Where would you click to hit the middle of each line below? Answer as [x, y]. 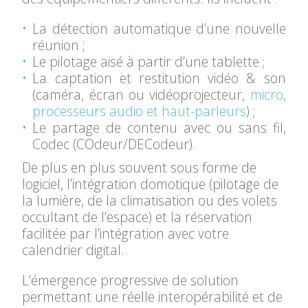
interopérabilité [206, 297]
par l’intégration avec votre [150, 233]
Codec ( [55, 144]
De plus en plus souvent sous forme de [140, 167]
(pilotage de [244, 184]
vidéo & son [247, 78]
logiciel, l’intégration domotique [116, 184]
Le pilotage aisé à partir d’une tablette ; [149, 62]
